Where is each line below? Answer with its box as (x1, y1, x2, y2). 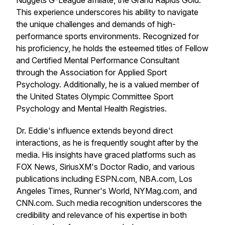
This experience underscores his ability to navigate (16, 7, 198, 17)
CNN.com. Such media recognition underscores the (16, 198, 202, 208)
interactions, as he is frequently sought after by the (16, 138, 198, 148)
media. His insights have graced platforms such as (16, 150, 196, 160)
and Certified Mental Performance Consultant (16, 55, 179, 65)
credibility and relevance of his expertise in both (16, 210, 187, 220)
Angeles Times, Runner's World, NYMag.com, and (16, 186, 197, 196)
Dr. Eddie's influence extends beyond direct (16, 126, 173, 136)
